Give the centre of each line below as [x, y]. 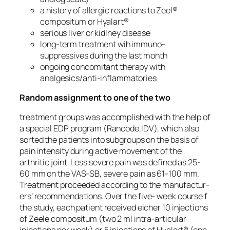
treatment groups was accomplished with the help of [115, 117]
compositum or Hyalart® [84, 21]
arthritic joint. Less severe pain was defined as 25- [110, 162]
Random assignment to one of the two [95, 98]
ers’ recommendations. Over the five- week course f [113, 196]
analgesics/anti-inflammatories [98, 78]
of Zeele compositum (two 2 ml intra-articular [103, 219]
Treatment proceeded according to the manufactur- [115, 185]
